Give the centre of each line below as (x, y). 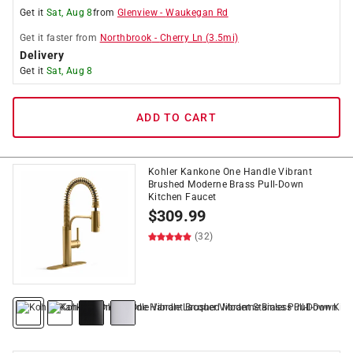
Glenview (137, 13)
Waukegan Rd (197, 13)
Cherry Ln (181, 38)
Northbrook (126, 38)
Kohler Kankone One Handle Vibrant (230, 172)
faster (59, 38)
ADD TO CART (176, 117)
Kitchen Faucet (182, 197)
